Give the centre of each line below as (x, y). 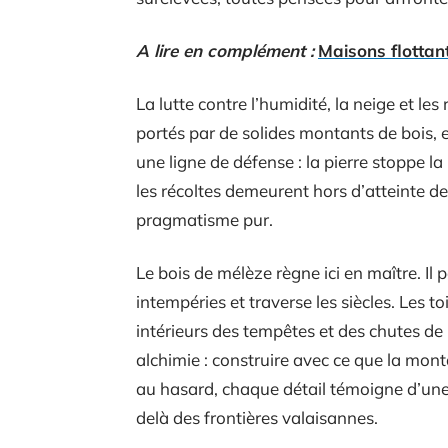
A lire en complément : (225, 50)
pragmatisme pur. (204, 219)
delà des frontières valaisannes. (257, 417)
